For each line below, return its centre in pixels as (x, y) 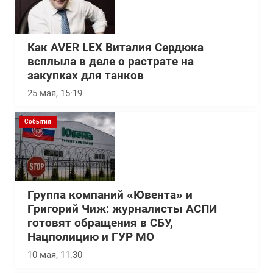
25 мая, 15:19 (55, 93)
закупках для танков (86, 76)
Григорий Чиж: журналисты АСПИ (122, 209)
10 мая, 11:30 (55, 255)
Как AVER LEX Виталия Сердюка (115, 48)
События (38, 122)
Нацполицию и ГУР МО (91, 237)
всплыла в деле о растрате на (111, 62)
